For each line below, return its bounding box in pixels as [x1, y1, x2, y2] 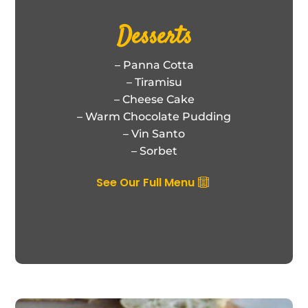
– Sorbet [131, 144, 177, 158]
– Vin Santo [123, 127, 185, 141]
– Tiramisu [126, 76, 182, 89]
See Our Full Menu [96, 174, 195, 190]
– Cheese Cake [113, 93, 195, 107]
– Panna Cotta [114, 58, 194, 72]
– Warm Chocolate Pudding [77, 110, 231, 124]
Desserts [116, 20, 192, 55]
